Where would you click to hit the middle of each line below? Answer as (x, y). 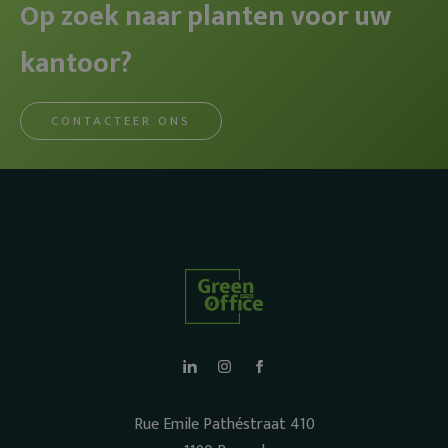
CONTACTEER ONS (121, 121)
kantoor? (76, 64)
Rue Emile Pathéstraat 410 (224, 425)
